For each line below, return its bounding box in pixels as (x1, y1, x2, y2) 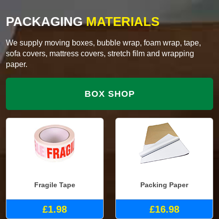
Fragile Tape (34, 180, 75, 189)
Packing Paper (140, 180, 188, 189)
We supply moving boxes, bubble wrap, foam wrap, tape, (6, 39, 201, 47)
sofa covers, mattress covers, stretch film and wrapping (6, 49, 194, 58)
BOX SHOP (84, 89, 135, 99)
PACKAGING (6, 14, 83, 29)
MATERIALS (83, 14, 159, 29)
